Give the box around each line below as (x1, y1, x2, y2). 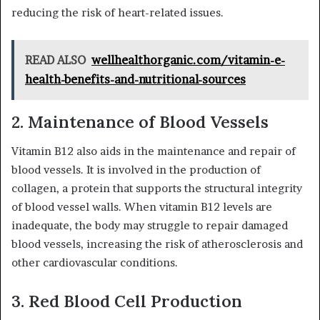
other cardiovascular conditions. (11, 255, 178, 269)
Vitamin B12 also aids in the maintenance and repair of (11, 144, 296, 158)
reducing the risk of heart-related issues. (11, 6, 224, 20)
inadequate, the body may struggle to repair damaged (11, 218, 288, 232)
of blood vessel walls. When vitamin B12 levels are (11, 199, 272, 214)
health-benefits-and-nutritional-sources (25, 72, 246, 87)
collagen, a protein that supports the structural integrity (11, 181, 302, 195)
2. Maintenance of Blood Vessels (11, 111, 269, 133)
